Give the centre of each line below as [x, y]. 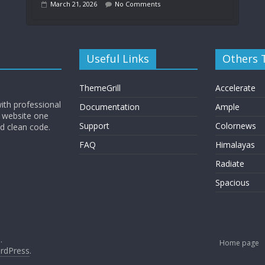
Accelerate [235, 88]
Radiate [230, 164]
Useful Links [118, 59]
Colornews [235, 126]
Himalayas [235, 145]
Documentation [109, 107]
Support [94, 126]
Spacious [232, 182]
